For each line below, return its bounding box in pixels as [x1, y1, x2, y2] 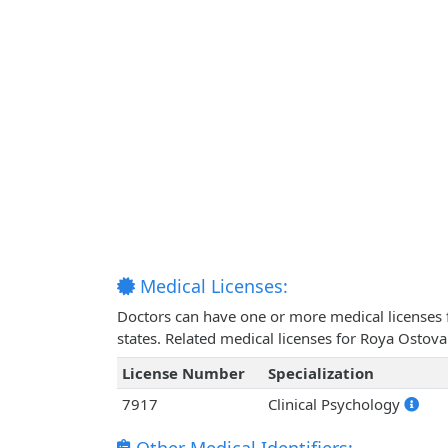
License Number [121, 363, 245, 384]
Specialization [267, 363, 374, 384]
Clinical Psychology [267, 394, 404, 415]
